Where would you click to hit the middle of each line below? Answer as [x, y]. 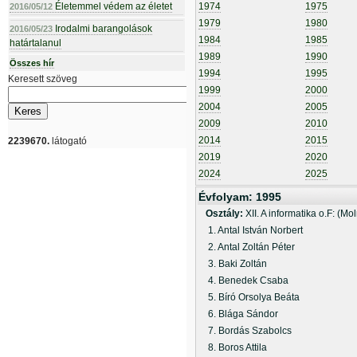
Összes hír [32, 63]
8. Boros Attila [233, 347]
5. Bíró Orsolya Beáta [249, 297]
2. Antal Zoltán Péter [247, 247]
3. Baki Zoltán [233, 264]
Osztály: [226, 214]
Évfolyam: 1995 [240, 197]
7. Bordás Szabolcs [245, 331]
